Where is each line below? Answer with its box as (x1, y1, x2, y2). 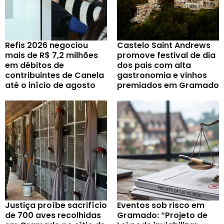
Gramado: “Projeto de (117, 209, 207, 221)
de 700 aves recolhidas (5, 209, 101, 221)
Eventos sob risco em (117, 199, 204, 211)
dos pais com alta (117, 59, 191, 71)
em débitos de (5, 59, 64, 71)
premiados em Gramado (117, 79, 219, 91)
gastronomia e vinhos (117, 69, 207, 81)
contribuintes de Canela (5, 69, 104, 81)
